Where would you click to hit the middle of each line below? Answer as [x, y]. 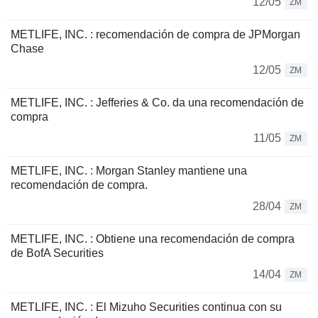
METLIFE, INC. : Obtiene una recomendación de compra [153, 239]
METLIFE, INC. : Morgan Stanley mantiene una [129, 171]
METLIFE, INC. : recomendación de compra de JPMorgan [155, 34]
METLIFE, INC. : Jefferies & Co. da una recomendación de [157, 103]
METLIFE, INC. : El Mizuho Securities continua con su [146, 307]
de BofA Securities [57, 253]
